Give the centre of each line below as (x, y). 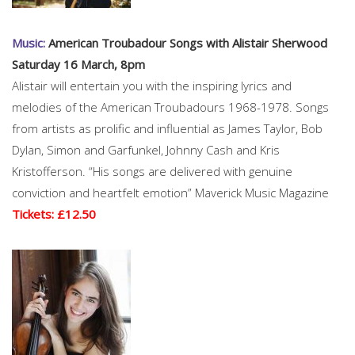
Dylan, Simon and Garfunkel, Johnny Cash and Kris (146, 149)
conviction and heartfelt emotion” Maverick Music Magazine (170, 192)
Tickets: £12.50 (54, 214)
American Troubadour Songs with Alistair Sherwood (186, 42)
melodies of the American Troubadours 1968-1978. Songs (170, 107)
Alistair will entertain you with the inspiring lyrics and (152, 85)
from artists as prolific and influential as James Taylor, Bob (167, 128)
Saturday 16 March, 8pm (78, 64)
